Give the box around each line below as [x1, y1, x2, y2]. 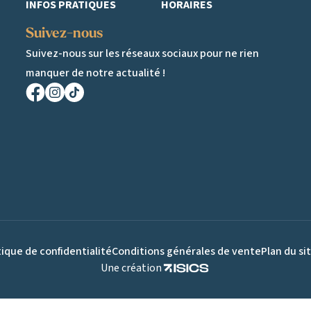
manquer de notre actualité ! [26, 65, 166, 81]
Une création [101, 260, 162, 276]
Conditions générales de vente [112, 244, 261, 260]
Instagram [44, 101, 96, 117]
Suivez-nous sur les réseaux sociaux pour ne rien [26, 45, 260, 61]
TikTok [64, 101, 97, 117]
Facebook [25, 101, 71, 117]
